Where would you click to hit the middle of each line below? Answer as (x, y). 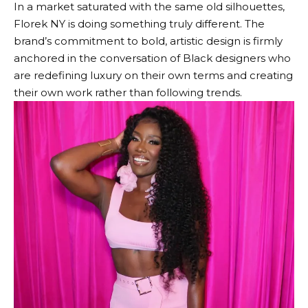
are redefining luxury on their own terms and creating (153, 75)
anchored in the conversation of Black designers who (152, 58)
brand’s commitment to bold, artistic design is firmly (148, 41)
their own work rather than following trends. (128, 92)
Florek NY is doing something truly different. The (139, 24)
